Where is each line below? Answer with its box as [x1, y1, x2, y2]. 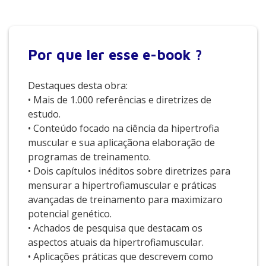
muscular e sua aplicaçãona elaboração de [28, 136, 215, 149]
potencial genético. [28, 207, 112, 220]
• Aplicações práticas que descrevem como [28, 250, 213, 263]
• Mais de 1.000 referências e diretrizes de [28, 93, 211, 106]
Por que [28, 46, 86, 63]
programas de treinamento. [28, 150, 151, 163]
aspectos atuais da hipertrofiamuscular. [28, 236, 204, 249]
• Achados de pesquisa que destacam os [28, 221, 202, 235]
